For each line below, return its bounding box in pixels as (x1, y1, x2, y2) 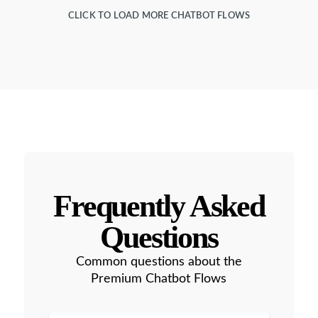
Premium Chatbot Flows (91, 273, 227, 285)
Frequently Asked (53, 189, 265, 224)
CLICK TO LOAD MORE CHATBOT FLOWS (67, 11, 251, 21)
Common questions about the (75, 256, 242, 268)
